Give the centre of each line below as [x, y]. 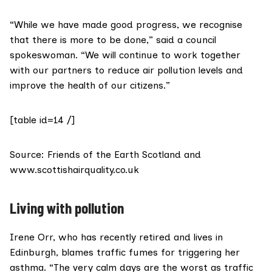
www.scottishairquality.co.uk [74, 170]
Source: [29, 155]
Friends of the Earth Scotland [114, 155]
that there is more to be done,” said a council [113, 40]
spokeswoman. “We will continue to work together [125, 55]
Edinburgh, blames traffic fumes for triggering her [125, 253]
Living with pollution [67, 208]
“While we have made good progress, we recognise [126, 25]
